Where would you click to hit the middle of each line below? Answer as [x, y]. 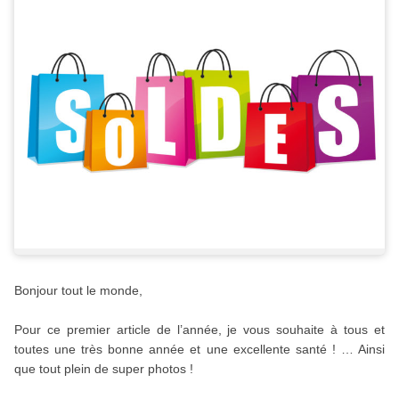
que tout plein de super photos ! [103, 368]
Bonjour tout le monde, [78, 290]
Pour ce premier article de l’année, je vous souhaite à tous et [199, 329]
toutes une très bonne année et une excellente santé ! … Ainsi [199, 349]
